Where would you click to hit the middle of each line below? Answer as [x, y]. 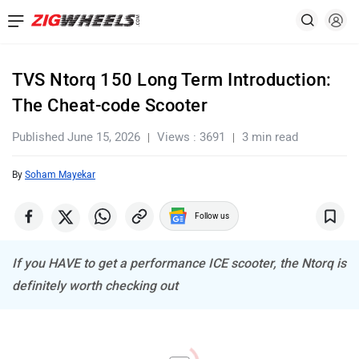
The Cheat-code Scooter [110, 105]
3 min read [270, 137]
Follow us [212, 216]
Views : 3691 [191, 137]
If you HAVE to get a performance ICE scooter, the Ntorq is [179, 263]
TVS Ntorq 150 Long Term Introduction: [172, 80]
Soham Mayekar [60, 175]
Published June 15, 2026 [76, 137]
